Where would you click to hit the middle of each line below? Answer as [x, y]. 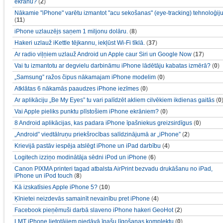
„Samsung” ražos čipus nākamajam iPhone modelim [85, 77]
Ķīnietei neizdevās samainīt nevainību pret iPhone [82, 199]
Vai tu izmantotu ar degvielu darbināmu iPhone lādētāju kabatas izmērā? [112, 66]
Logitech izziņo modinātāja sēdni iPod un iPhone [81, 157]
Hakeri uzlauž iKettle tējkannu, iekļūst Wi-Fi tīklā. [80, 43]
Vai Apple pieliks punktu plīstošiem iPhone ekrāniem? [87, 111]
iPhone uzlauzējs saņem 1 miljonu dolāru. [71, 31]
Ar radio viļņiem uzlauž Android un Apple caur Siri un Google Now [103, 54]
